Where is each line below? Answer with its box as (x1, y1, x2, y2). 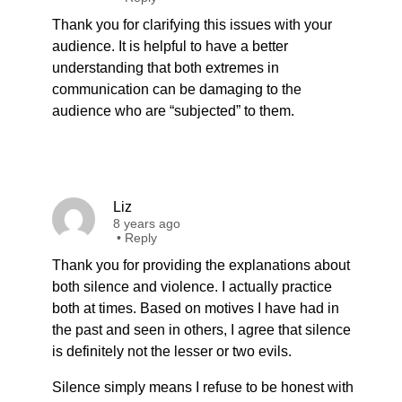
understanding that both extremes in (52, 60, 279, 75)
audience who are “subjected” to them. (52, 103, 294, 118)
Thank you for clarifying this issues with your (52, 17, 332, 32)
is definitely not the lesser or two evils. (52, 344, 292, 359)
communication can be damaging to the (52, 82, 301, 97)
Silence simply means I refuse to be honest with (52, 380, 354, 395)
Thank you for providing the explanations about (52, 258, 350, 273)
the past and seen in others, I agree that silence (52, 322, 351, 337)
